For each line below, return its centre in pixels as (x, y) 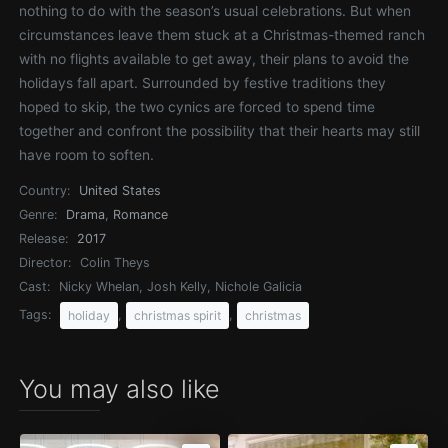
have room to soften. (87, 155)
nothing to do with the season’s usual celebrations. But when (215, 11)
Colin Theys (115, 262)
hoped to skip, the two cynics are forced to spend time (197, 107)
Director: (45, 262)
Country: (45, 190)
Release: (44, 238)
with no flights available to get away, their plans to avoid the (214, 59)
